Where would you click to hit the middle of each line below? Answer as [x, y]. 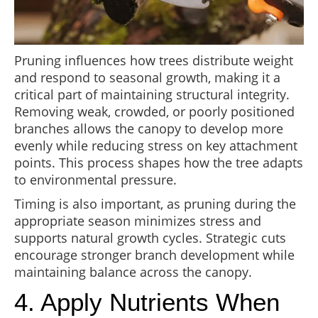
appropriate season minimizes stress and [138, 221]
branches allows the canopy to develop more [149, 129]
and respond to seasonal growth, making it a [147, 78]
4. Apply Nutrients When [147, 302]
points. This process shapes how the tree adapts [159, 163]
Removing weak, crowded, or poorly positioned [154, 112]
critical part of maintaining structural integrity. [152, 95]
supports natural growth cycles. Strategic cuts [150, 238]
